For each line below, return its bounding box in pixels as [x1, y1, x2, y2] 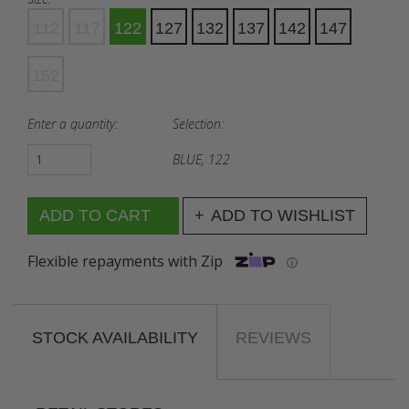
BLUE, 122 [173, 151, 231, 169]
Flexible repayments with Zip [27, 251, 223, 272]
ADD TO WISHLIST [211, 205, 355, 225]
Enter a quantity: [27, 114, 118, 132]
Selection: [173, 114, 225, 132]
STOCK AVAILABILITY [32, 328, 198, 347]
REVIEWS [236, 328, 311, 347]
